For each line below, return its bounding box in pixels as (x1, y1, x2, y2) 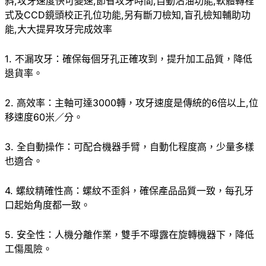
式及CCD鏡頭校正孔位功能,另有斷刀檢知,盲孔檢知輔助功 (5, 8, 251, 21)
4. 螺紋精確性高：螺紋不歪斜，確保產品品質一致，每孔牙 (5, 184, 254, 197)
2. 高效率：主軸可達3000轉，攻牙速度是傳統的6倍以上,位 (5, 96, 258, 109)
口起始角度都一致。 (5, 198, 90, 211)
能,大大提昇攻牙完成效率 (5, 23, 112, 35)
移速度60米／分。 (5, 110, 83, 123)
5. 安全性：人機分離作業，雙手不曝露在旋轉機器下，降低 (5, 228, 254, 240)
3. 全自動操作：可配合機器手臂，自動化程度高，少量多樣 (5, 140, 254, 153)
